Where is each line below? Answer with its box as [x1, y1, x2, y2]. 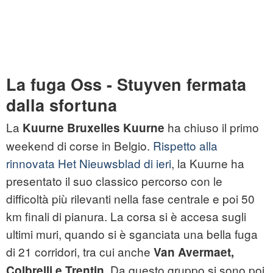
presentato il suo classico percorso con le [6, 172, 222, 190]
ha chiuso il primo [165, 119, 259, 136]
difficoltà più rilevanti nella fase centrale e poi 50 [6, 190, 255, 207]
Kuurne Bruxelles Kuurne [23, 119, 165, 136]
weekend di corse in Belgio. [6, 137, 153, 154]
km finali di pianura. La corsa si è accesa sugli [6, 208, 246, 225]
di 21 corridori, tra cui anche [6, 243, 154, 260]
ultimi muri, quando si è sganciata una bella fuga [6, 225, 258, 243]
